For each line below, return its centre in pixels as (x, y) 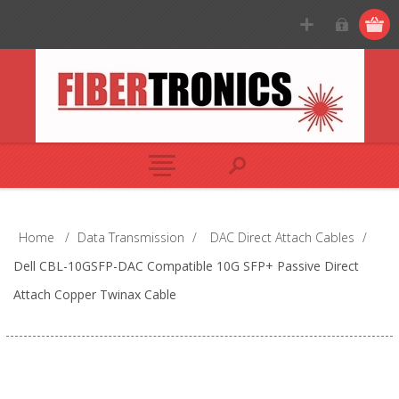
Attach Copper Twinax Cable (94, 294)
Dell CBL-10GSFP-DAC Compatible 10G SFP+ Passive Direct (186, 266)
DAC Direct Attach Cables (282, 237)
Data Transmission (130, 237)
